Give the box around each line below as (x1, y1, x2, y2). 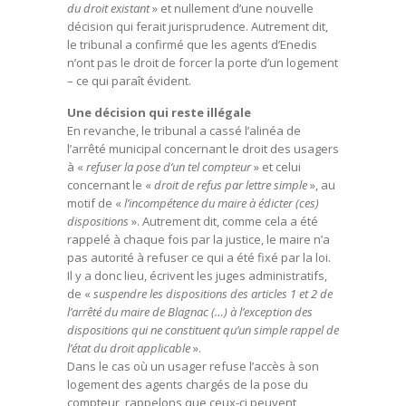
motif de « (67, 195, 124, 211)
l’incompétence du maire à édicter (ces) (124, 195, 319, 211)
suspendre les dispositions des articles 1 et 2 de (93, 285, 333, 302)
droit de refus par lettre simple (154, 177, 307, 193)
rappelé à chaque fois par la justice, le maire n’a (67, 231, 330, 247)
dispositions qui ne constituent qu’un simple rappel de (67, 322, 339, 338)
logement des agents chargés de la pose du (67, 376, 308, 392)
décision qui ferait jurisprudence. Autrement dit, (67, 18, 328, 34)
